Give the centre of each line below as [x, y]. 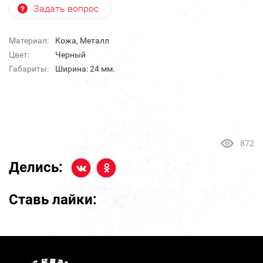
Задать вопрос [66, 9]
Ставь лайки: [53, 200]
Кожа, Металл [82, 41]
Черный [70, 55]
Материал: [29, 41]
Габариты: [29, 69]
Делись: [36, 168]
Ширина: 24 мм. [85, 69]
